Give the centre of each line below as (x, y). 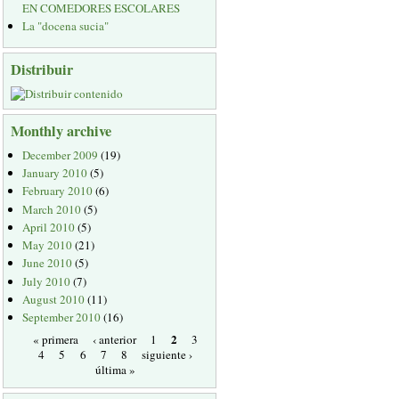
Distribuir (42, 69)
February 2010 (58, 191)
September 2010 (62, 318)
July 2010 (47, 281)
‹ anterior (114, 339)
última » (116, 369)
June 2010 (48, 263)
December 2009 (61, 155)
